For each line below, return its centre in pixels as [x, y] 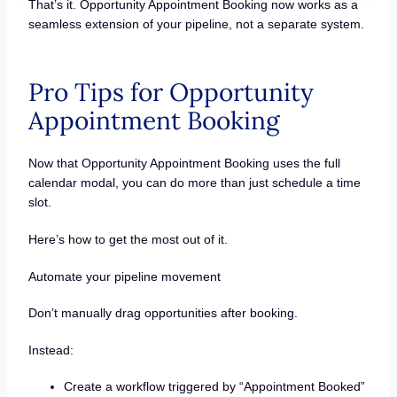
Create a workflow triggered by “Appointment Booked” [214, 387]
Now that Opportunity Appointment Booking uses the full [184, 163]
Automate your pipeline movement [124, 276]
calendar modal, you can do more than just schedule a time [194, 183]
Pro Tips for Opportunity [171, 93]
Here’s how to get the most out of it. [128, 240]
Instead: [51, 350]
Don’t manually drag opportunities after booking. [163, 313]
